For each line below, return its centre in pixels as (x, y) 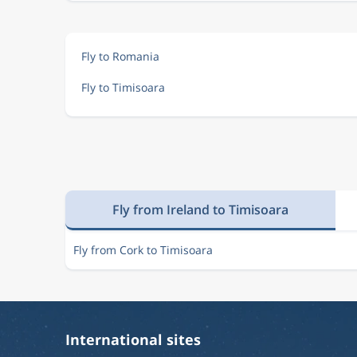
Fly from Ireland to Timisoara (200, 209)
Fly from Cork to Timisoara (143, 250)
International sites (133, 339)
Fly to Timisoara (123, 87)
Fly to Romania (120, 56)
